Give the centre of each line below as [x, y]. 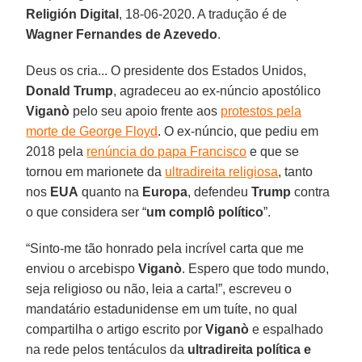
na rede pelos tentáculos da [107, 349]
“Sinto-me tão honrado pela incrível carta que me [165, 248]
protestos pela [261, 111]
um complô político [205, 212]
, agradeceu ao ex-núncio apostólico [217, 90]
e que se [273, 151]
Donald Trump [70, 90]
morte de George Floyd [92, 131]
